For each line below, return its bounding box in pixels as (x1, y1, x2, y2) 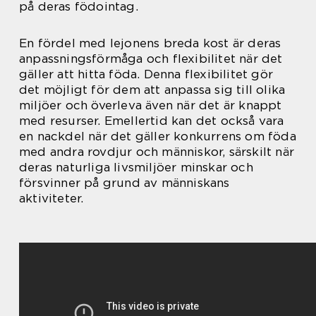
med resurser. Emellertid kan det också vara (19, 114, 284, 128)
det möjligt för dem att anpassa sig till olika (19, 83, 286, 97)
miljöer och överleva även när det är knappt (19, 98, 282, 112)
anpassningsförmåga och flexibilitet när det (19, 51, 283, 66)
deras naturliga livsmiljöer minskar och (19, 160, 253, 174)
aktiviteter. (19, 191, 84, 205)
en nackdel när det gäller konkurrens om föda (19, 129, 296, 143)
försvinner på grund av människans (19, 176, 230, 190)
